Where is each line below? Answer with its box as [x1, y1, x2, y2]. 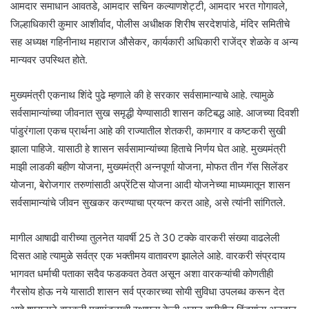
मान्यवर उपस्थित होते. [10, 52, 88, 66]
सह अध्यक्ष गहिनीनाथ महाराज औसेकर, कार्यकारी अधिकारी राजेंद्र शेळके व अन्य [10, 34, 298, 48]
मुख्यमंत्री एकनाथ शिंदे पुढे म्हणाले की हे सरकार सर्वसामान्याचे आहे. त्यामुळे [10, 88, 274, 101]
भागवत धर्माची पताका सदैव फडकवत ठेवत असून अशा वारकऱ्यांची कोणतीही [10, 266, 273, 280]
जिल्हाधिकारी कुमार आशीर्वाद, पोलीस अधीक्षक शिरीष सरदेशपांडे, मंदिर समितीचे [10, 17, 290, 30]
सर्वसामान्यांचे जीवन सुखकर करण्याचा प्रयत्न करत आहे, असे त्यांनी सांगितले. [10, 195, 286, 209]
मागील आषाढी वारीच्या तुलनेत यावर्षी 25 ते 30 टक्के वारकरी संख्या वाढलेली [10, 230, 279, 244]
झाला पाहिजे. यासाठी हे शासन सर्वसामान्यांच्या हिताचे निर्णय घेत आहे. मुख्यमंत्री [10, 141, 286, 155]
